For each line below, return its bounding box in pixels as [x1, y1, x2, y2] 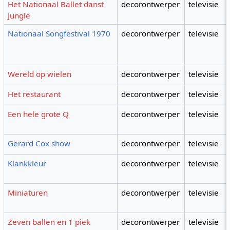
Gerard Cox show [8, 138, 71, 149]
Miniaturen [8, 187, 48, 198]
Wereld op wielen [8, 69, 72, 80]
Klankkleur [8, 158, 47, 169]
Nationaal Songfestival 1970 [8, 28, 111, 39]
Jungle [8, 10, 31, 21]
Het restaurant [8, 89, 61, 100]
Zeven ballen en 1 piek [8, 217, 91, 227]
